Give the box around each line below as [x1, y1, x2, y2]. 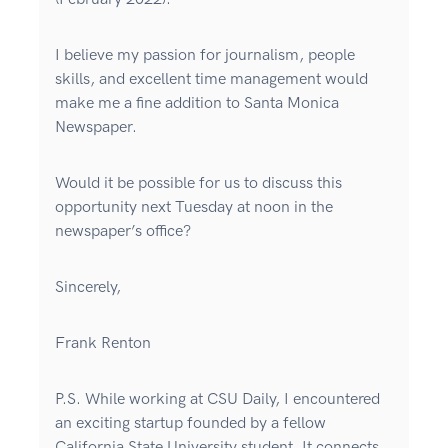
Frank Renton [55, 334, 151, 354]
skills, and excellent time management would [55, 70, 368, 90]
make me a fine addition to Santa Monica [55, 94, 339, 114]
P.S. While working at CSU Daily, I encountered [55, 390, 380, 410]
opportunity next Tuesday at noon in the [55, 198, 333, 218]
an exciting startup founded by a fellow [55, 414, 326, 434]
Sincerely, [55, 278, 121, 298]
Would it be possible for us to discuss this [55, 174, 342, 194]
